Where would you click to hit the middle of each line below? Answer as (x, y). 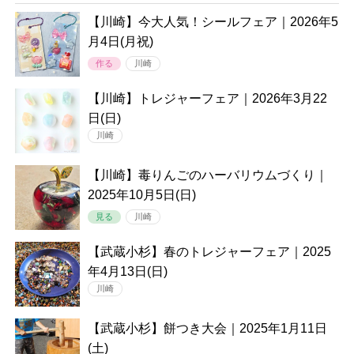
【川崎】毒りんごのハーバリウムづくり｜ (207, 175)
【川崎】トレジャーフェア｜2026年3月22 (207, 99)
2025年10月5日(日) (141, 195)
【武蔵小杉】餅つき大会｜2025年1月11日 (207, 329)
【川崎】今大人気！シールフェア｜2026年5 (213, 22)
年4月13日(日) (127, 272)
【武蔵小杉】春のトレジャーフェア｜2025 (209, 252)
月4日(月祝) (120, 42)
